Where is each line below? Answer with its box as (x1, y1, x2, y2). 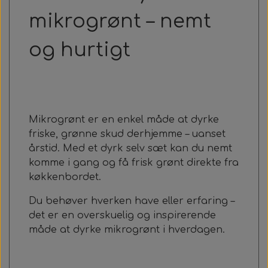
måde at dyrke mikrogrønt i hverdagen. (29, 224, 225, 235)
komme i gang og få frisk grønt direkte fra (29, 157, 239, 168)
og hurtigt (29, 39, 130, 60)
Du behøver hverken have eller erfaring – (29, 196, 234, 206)
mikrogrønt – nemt (29, 11, 211, 32)
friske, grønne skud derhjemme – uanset (29, 129, 226, 139)
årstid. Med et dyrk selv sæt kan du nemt (29, 143, 232, 154)
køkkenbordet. (29, 172, 101, 182)
